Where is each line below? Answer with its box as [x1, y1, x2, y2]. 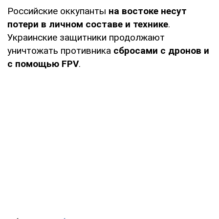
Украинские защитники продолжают [7, 31, 165, 43]
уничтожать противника [7, 44, 113, 56]
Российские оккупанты [7, 5, 109, 17]
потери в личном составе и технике [7, 18, 168, 30]
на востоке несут [109, 5, 187, 17]
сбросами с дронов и [113, 44, 209, 56]
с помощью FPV [7, 58, 79, 69]
